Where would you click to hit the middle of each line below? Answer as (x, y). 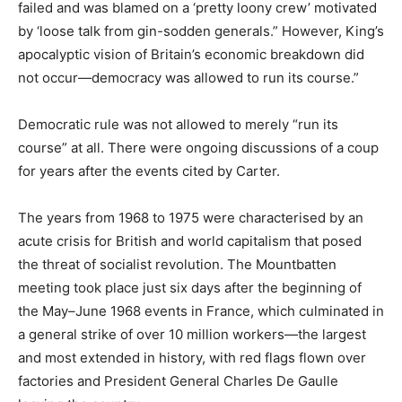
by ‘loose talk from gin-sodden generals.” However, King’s (201, 31)
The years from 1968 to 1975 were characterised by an (191, 217)
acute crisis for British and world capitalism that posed (190, 240)
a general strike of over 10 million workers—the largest (192, 334)
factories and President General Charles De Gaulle (178, 380)
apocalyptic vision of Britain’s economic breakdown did (191, 54)
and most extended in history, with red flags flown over (192, 357)
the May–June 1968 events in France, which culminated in (201, 310)
